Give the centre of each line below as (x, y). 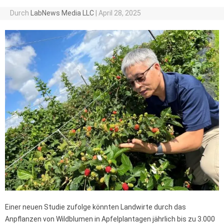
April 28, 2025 (119, 13)
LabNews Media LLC (62, 13)
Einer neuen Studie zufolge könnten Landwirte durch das (95, 207)
